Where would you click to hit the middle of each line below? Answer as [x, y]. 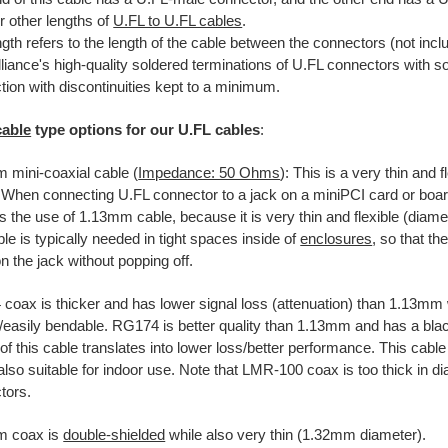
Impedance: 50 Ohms [209, 173]
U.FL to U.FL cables [178, 21]
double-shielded [114, 435]
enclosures [336, 239]
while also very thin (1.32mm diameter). [296, 435]
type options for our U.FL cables [146, 130]
